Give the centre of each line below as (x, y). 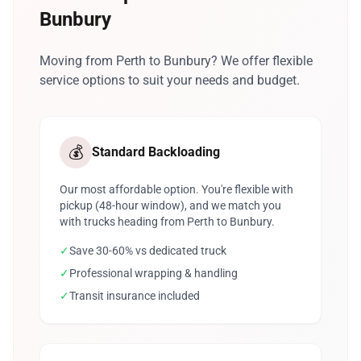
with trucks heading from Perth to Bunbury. (167, 222)
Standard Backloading (156, 152)
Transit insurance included (135, 296)
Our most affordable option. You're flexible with (176, 189)
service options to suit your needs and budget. (170, 80)
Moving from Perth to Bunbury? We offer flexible (176, 61)
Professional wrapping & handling (154, 273)
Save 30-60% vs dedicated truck (148, 251)
